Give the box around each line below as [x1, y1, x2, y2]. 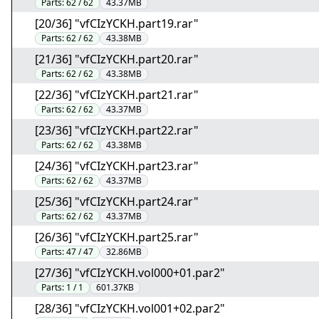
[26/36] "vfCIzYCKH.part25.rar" [35, 229, 199, 245]
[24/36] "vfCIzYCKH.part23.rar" [35, 158, 199, 174]
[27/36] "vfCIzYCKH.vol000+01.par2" [35, 265, 225, 281]
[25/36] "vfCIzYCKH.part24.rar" [35, 194, 199, 209]
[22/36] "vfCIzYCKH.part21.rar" [35, 87, 199, 103]
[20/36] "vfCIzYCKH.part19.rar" [35, 16, 199, 31]
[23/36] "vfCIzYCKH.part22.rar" [35, 122, 199, 138]
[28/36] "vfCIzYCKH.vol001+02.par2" [35, 300, 225, 316]
